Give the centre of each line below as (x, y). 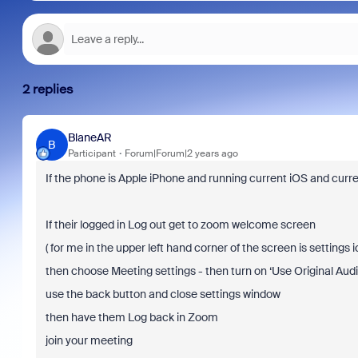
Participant (91, 153)
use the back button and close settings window (163, 294)
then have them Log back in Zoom (131, 317)
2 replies (48, 89)
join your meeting (89, 340)
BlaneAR (89, 137)
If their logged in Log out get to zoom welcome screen (180, 225)
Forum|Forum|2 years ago (181, 153)
